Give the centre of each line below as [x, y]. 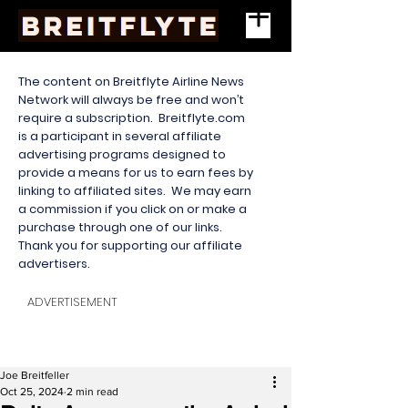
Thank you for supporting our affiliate [130, 245]
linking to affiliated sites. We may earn [135, 191]
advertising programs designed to [122, 154]
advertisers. [56, 264]
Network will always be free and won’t [131, 100]
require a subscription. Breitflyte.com [132, 118]
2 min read [92, 392]
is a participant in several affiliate [120, 136]
